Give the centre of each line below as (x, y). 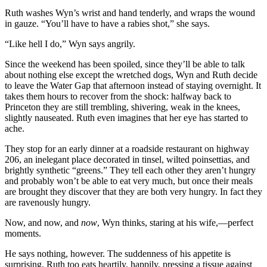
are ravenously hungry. (48, 202)
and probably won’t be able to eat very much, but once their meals (129, 181)
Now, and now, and (43, 222)
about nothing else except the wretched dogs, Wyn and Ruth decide (131, 74)
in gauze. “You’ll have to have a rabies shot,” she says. (107, 23)
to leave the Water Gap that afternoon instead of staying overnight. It (133, 85)
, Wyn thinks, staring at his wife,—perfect (175, 222)
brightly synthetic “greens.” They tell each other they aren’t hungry (130, 170)
